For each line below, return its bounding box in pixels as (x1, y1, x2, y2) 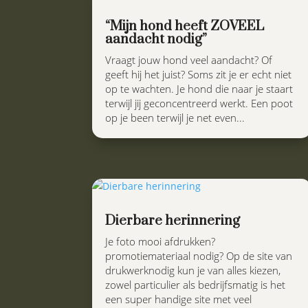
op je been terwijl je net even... (105, 111, 245, 125)
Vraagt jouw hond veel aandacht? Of (105, 53, 273, 67)
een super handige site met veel (105, 292, 252, 307)
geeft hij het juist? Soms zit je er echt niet (105, 67, 292, 82)
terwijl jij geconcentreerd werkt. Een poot (105, 96, 294, 111)
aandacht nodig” (105, 31, 208, 49)
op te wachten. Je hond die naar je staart (105, 82, 294, 96)
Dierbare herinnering (105, 212, 241, 230)
